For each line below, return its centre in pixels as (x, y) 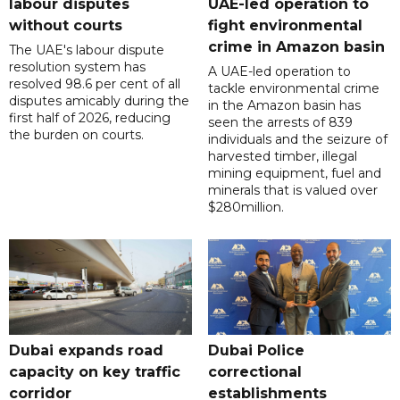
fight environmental (285, 26)
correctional (254, 372)
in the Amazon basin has (284, 106)
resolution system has (77, 67)
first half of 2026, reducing (90, 118)
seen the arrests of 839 (280, 123)
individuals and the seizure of (297, 140)
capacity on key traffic (95, 372)
